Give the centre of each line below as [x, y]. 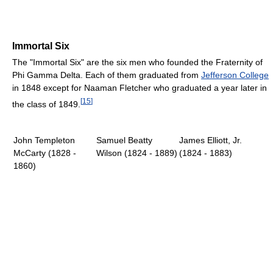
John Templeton [44, 140]
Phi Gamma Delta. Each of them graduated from [107, 75]
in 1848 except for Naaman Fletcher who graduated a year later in [140, 88]
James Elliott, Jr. [211, 140]
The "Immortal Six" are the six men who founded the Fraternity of [137, 62]
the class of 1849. [46, 104]
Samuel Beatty [124, 140]
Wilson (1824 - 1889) [137, 153]
